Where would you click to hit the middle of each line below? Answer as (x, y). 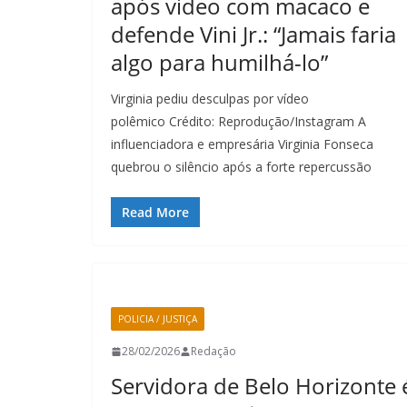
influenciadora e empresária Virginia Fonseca (242, 144)
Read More (155, 212)
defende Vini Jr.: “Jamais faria (253, 34)
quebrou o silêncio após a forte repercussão (241, 167)
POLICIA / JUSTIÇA (158, 319)
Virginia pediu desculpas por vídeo (210, 99)
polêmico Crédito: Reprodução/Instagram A (238, 121)
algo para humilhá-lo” (219, 62)
